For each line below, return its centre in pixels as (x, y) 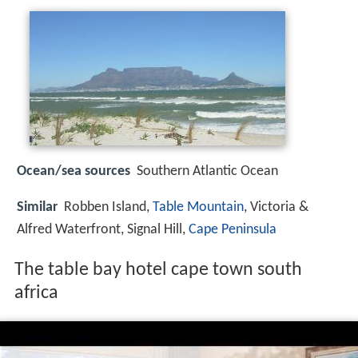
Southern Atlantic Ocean (207, 172)
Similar (37, 207)
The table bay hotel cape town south (158, 270)
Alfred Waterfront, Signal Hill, (103, 229)
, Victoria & (276, 207)
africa (36, 294)
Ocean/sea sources (74, 172)
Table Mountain (198, 207)
